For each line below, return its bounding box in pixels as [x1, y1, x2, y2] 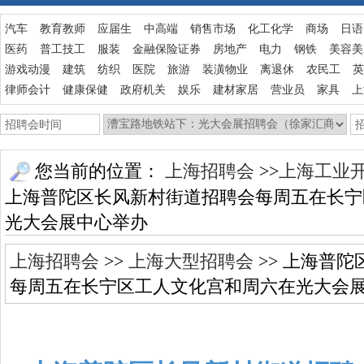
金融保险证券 [132, 43, 201, 55]
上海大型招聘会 [128, 250, 253, 271]
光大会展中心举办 [5, 211, 148, 232]
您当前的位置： [30, 161, 165, 181]
